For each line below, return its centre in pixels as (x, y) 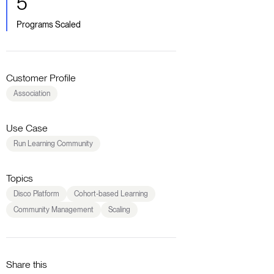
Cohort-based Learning (111, 194)
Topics (19, 178)
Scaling (119, 209)
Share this (26, 264)
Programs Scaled (49, 24)
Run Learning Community (53, 143)
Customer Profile (41, 78)
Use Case (27, 128)
